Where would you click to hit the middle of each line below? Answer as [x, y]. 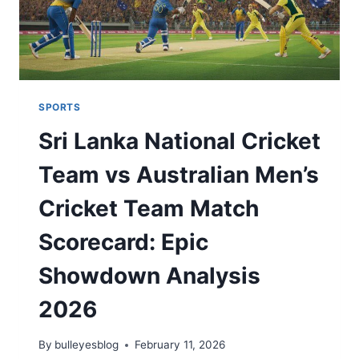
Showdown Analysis [149, 275]
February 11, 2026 [180, 345]
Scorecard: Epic [123, 242]
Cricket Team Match [149, 208]
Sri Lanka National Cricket [179, 141]
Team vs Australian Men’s [179, 174]
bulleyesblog [87, 345]
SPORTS [60, 107]
